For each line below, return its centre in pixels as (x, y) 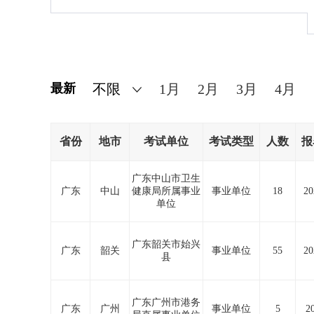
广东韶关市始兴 (166, 244)
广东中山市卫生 (166, 178)
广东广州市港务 (166, 302)
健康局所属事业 (166, 191)
